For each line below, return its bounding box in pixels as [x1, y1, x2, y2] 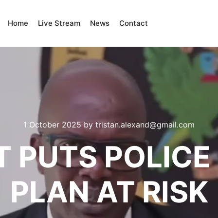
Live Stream [37, 18, 80, 28]
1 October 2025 [23, 120, 81, 129]
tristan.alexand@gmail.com [95, 120, 195, 129]
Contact [119, 18, 148, 28]
